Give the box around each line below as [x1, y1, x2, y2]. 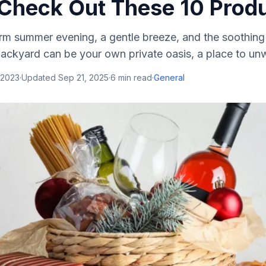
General [154, 72, 185, 83]
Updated [21, 72, 58, 83]
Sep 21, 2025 [58, 72, 109, 83]
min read [116, 72, 152, 83]
